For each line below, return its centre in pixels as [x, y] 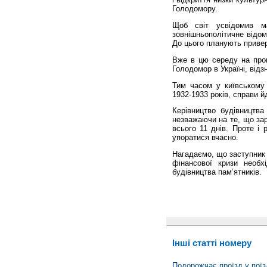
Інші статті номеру [212, 243]
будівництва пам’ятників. [217, 172]
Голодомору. [195, 9]
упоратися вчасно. [205, 138]
